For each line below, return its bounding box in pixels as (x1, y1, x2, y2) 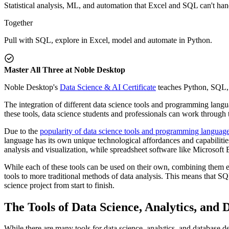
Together (4, 18, 33, 27)
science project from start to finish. (4, 180, 114, 190)
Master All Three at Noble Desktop (4, 65, 125, 74)
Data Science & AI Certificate (60, 82, 156, 91)
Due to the (4, 126, 40, 135)
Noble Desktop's (4, 82, 60, 91)
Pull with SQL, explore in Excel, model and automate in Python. (4, 35, 212, 44)
